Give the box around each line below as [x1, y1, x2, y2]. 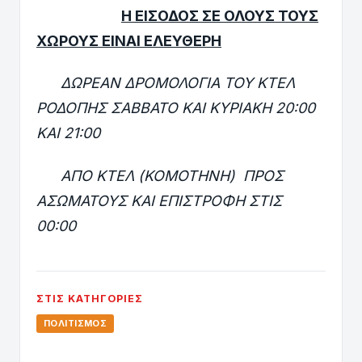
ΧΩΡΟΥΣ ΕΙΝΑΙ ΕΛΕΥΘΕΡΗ [36, 32, 221, 49]
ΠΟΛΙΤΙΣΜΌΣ [44, 317, 107, 329]
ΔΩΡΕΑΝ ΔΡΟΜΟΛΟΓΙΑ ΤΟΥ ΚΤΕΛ [36, 74, 295, 92]
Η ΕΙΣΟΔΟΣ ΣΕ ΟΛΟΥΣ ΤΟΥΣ [121, 6, 318, 24]
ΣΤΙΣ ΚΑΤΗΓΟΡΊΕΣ [36, 292, 143, 305]
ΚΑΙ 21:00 [36, 124, 100, 142]
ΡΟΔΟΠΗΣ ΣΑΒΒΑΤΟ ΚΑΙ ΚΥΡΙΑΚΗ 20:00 [36, 99, 315, 117]
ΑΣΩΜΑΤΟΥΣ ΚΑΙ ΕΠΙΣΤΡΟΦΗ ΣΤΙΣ [36, 192, 282, 209]
